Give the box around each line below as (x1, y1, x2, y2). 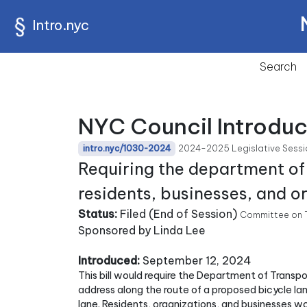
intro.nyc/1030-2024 (83, 143, 171, 153)
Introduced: (78, 254, 140, 267)
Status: (78, 207, 117, 221)
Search (260, 60, 297, 73)
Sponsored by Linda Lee (78, 223, 206, 237)
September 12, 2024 (140, 254, 251, 267)
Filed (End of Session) (117, 207, 237, 221)
